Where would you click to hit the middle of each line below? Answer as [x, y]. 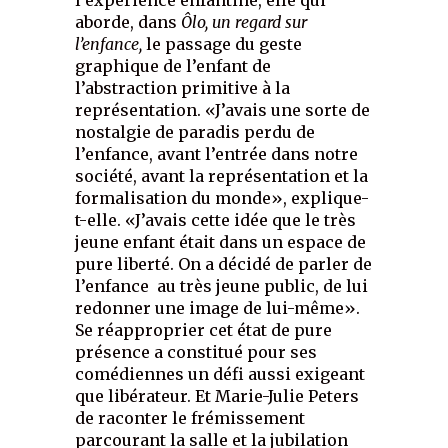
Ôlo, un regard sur [244, 22]
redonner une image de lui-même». [218, 308]
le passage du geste [224, 44]
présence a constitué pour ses [196, 352]
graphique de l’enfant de [173, 66]
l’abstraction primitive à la [183, 88]
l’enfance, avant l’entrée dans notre [217, 154]
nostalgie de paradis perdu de [195, 132]
